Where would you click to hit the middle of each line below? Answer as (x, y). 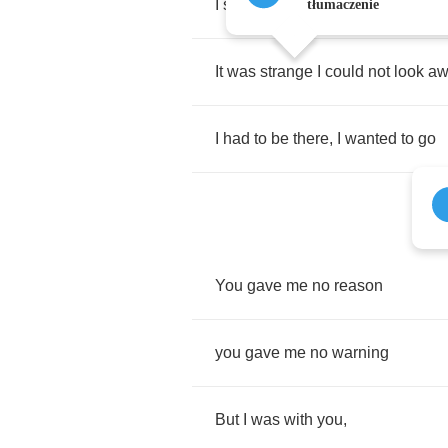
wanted (371, 138)
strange (286, 71)
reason (358, 285)
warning (360, 352)
